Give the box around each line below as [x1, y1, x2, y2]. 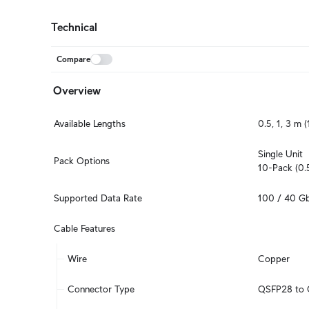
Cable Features [54, 223, 115, 234]
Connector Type [68, 283, 134, 295]
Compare [57, 54, 90, 63]
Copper [258, 253, 290, 264]
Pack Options [54, 155, 110, 166]
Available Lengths [54, 118, 126, 129]
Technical [51, 21, 97, 33]
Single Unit [258, 148, 303, 159]
